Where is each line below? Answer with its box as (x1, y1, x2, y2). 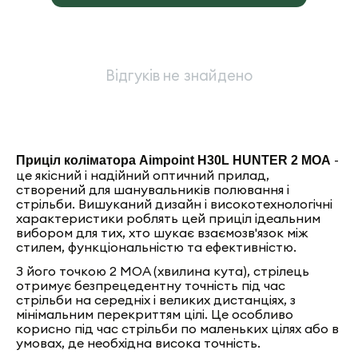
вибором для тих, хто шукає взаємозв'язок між (16, 225, 309, 241)
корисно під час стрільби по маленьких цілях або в (16, 320, 340, 336)
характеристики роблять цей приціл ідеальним (16, 210, 321, 226)
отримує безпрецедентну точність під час (16, 277, 286, 293)
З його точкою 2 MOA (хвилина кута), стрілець (16, 263, 310, 279)
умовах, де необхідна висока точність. (16, 335, 261, 351)
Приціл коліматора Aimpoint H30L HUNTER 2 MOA (16, 153, 332, 167)
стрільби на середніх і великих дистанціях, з (16, 292, 296, 308)
